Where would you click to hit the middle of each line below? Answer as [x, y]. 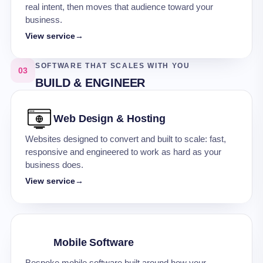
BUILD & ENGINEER [90, 83]
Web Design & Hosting [110, 119]
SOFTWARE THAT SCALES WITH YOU [113, 66]
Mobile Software [94, 242]
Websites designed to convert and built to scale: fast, [126, 139]
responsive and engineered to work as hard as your [123, 152]
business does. [54, 165]
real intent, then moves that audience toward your [119, 7]
